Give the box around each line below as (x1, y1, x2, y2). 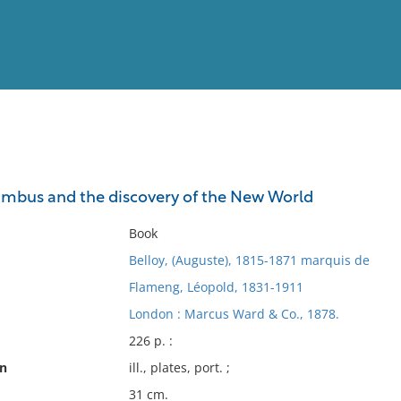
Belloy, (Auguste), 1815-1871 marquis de (128, 252, 370, 269)
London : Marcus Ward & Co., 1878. (128, 305, 339, 322)
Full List (343, 168, 388, 182)
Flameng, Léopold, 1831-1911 (128, 278, 303, 295)
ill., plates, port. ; (128, 359, 230, 376)
